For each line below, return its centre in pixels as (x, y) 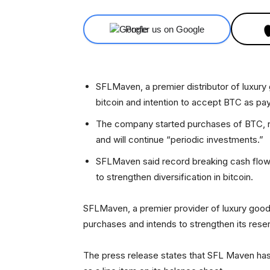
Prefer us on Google (165, 29)
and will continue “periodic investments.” (180, 140)
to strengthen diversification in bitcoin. (174, 177)
